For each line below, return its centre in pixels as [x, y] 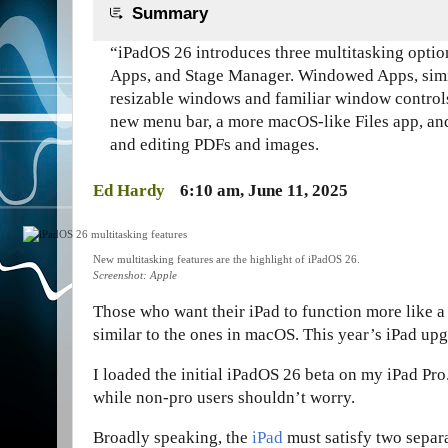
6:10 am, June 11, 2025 [264, 190]
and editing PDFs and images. [214, 145]
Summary [167, 14]
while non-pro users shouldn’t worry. [224, 398]
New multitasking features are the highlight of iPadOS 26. [228, 259]
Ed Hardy [129, 190]
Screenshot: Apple [135, 275]
